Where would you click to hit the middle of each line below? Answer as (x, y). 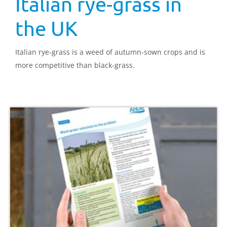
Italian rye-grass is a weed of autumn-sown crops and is (110, 52)
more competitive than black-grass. (75, 65)
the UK (46, 28)
